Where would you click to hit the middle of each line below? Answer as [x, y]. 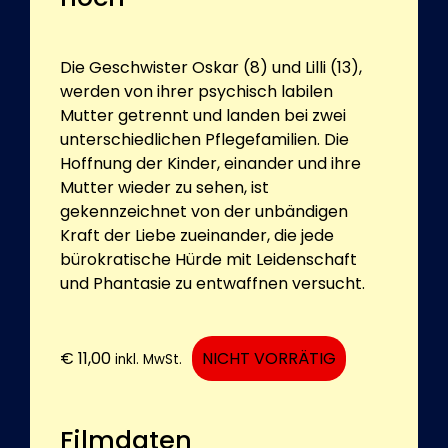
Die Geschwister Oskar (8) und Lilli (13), [211, 67]
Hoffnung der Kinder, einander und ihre [210, 163]
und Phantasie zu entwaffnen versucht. [212, 283]
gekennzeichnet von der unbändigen [204, 211]
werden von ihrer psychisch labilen [196, 91]
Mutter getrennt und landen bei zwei [203, 115]
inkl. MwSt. [148, 359]
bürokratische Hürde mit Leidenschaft [208, 259]
